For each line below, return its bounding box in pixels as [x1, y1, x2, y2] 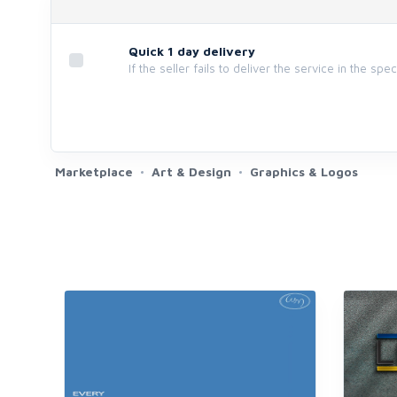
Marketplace [55, 164, 133, 179]
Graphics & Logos [250, 164, 358, 179]
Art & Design [152, 164, 231, 179]
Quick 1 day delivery [128, 43, 255, 58]
